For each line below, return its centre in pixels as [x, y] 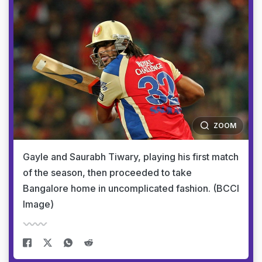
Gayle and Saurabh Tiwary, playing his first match [131, 156]
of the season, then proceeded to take [107, 172]
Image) [38, 204]
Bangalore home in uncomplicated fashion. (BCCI [131, 188]
